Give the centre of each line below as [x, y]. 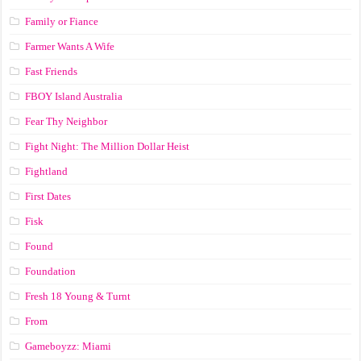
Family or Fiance [62, 21]
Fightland [47, 171]
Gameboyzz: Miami [68, 346]
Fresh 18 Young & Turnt [78, 296]
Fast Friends [52, 71]
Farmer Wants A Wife [70, 46]
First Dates [48, 196]
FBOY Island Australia [74, 96]
